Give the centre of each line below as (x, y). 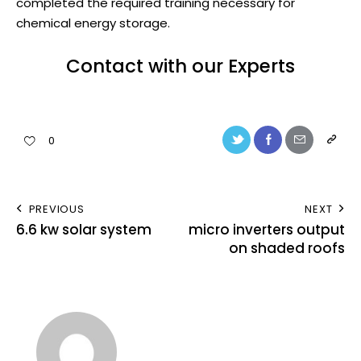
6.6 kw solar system (84, 230)
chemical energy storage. (95, 23)
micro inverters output (267, 230)
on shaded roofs (287, 249)
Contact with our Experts (180, 66)
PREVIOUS (56, 210)
